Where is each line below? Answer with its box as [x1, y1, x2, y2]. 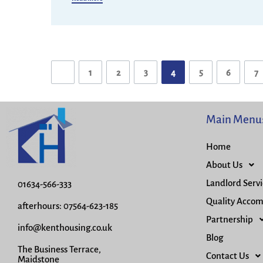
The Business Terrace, [18, 244, 101, 254]
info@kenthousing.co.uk [18, 222, 112, 232]
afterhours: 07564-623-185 [18, 201, 118, 211]
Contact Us [205, 251, 249, 261]
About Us [205, 160, 242, 170]
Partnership [205, 214, 253, 224]
